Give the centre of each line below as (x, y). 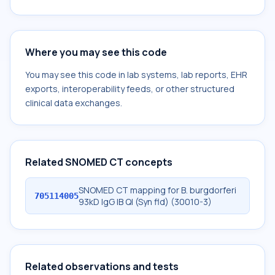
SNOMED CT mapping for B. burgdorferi (157, 190)
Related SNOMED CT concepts (99, 162)
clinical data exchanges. (74, 103)
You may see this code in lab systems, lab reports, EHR (136, 75)
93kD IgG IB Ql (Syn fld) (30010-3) (145, 202)
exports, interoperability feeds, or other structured (130, 89)
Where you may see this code (96, 52)
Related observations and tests (102, 266)
